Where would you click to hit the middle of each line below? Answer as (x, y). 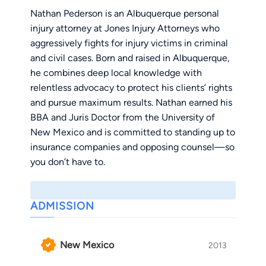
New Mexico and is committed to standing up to (133, 132)
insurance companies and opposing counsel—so (132, 147)
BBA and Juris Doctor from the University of (123, 118)
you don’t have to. (68, 162)
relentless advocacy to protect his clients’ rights (131, 88)
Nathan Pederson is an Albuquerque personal (125, 14)
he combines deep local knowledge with (116, 73)
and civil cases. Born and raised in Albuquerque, (130, 58)
